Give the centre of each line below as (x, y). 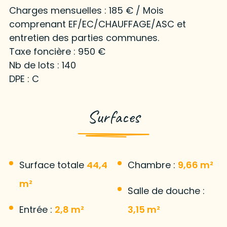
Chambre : (153, 165)
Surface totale (53, 165)
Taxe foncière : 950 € (57, 51)
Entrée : (37, 209)
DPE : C (24, 79)
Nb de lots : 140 (42, 65)
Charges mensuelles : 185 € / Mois (86, 10)
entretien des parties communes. (84, 37)
